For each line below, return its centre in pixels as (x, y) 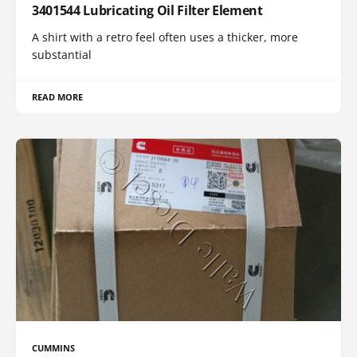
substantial (62, 54)
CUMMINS (54, 348)
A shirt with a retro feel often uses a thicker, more (165, 37)
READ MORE (58, 96)
